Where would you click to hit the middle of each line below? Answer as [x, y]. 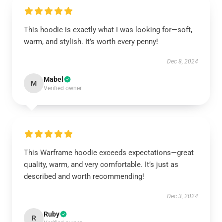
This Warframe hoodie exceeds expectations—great [109, 153]
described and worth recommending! [84, 176]
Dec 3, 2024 [183, 196]
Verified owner [63, 88]
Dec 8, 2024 [183, 61]
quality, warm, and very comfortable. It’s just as [101, 165]
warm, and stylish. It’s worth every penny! [91, 42]
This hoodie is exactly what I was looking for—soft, [108, 30]
